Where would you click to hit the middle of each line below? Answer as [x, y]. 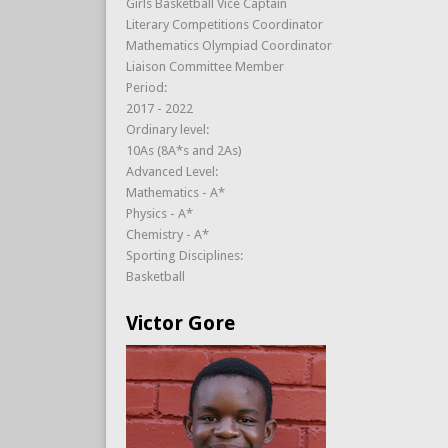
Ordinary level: [168, 129]
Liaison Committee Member [204, 66]
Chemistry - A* [167, 234]
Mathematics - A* [175, 192]
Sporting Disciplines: [185, 255]
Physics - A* [159, 213]
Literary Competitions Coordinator [224, 24]
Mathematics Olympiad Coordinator [228, 45]
